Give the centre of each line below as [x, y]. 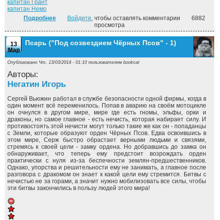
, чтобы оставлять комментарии [136, 18]
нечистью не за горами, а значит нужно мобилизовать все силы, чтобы [107, 181]
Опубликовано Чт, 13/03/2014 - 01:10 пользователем [65, 62]
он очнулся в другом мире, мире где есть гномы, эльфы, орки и [107, 112]
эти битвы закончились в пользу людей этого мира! [79, 188]
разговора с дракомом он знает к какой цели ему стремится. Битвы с [107, 174]
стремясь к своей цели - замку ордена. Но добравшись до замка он [107, 147]
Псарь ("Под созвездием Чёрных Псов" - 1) [101, 43]
